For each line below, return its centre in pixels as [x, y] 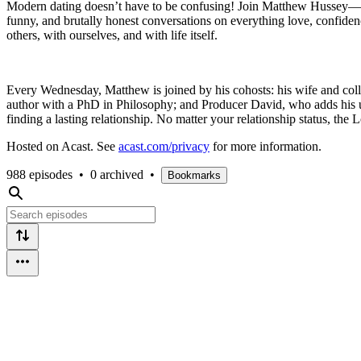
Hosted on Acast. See [62, 146]
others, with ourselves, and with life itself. [112, 35]
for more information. [266, 146]
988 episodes [39, 174]
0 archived [117, 174]
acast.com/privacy [164, 146]
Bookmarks [194, 175]
